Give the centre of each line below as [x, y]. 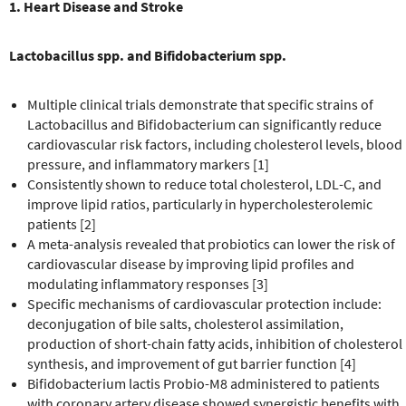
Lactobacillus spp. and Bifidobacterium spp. [148, 55]
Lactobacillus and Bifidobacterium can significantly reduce [204, 124]
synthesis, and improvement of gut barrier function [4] [192, 363]
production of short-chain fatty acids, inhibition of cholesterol [215, 343]
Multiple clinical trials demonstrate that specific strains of [200, 104]
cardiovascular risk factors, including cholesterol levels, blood [215, 144]
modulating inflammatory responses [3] [148, 283]
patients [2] [62, 223]
